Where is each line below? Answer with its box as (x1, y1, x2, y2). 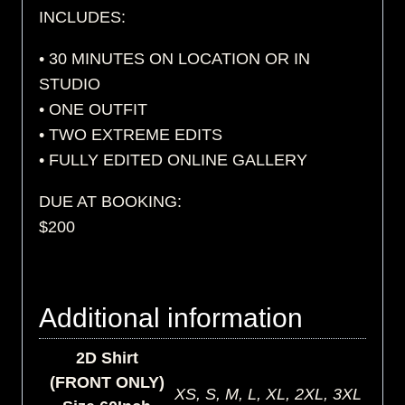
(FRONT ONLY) (49, 373, 165, 392)
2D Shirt (75, 349, 138, 368)
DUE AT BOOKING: (39, 193, 182, 212)
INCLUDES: (39, 8, 126, 27)
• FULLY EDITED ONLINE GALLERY (39, 151, 307, 170)
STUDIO (39, 75, 100, 94)
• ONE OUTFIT (39, 100, 147, 119)
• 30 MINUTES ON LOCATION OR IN (39, 50, 310, 69)
